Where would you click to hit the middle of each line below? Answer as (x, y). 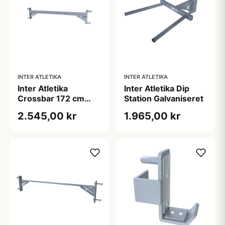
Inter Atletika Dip (156, 88)
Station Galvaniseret (163, 98)
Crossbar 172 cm (51, 98)
